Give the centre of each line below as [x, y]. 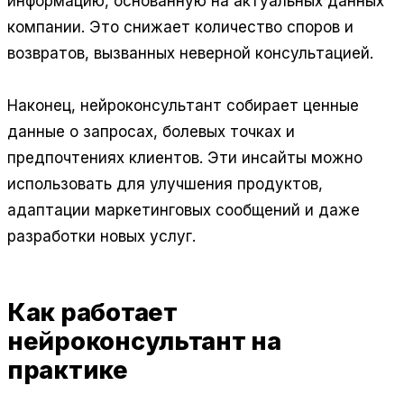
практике [68, 371]
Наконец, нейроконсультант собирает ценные [183, 105]
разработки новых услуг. [101, 236]
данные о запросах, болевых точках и [151, 131]
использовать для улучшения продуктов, [165, 184]
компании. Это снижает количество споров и [180, 27]
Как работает [92, 313]
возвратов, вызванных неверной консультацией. [190, 53]
